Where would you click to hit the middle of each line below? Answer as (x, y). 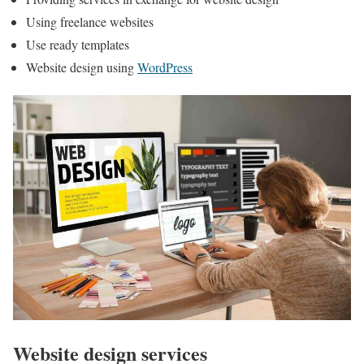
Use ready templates (78, 44)
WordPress (165, 67)
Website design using (82, 67)
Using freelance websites (90, 21)
